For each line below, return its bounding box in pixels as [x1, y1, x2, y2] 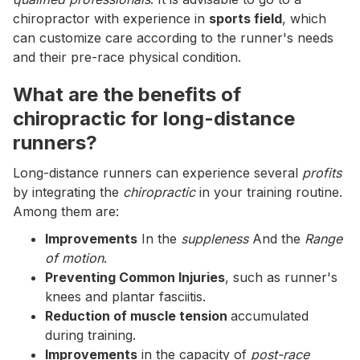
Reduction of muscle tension [45, 308, 231, 324]
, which [282, 10, 326, 27]
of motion [45, 250, 104, 266]
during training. [45, 327, 136, 343]
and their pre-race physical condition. [13, 49, 241, 65]
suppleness [181, 231, 248, 247]
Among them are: [13, 203, 119, 219]
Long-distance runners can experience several [13, 165, 302, 181]
